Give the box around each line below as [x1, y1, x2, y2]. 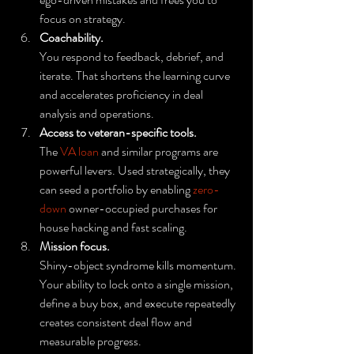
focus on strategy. [40, 9, 126, 28]
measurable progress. [40, 331, 141, 350]
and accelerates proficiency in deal [40, 85, 205, 104]
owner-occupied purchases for [66, 198, 220, 217]
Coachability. [40, 28, 104, 47]
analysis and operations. [40, 104, 154, 122]
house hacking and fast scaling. [40, 217, 187, 236]
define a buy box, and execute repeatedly [40, 293, 238, 312]
